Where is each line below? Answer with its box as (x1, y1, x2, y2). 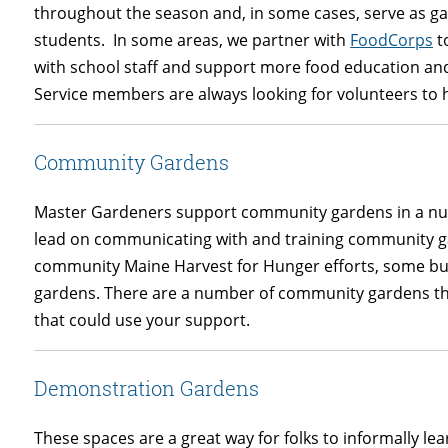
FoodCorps (350, 29, 434, 52)
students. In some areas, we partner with (34, 29, 351, 52)
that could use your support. (34, 309, 251, 332)
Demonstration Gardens (34, 375, 260, 402)
